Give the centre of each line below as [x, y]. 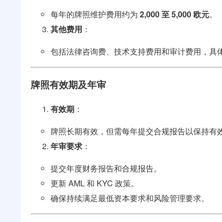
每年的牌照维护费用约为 [95, 14]
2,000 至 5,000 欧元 [174, 14]
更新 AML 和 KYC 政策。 [95, 183]
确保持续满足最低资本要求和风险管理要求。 [130, 198]
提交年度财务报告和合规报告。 [106, 168]
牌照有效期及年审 [68, 85]
